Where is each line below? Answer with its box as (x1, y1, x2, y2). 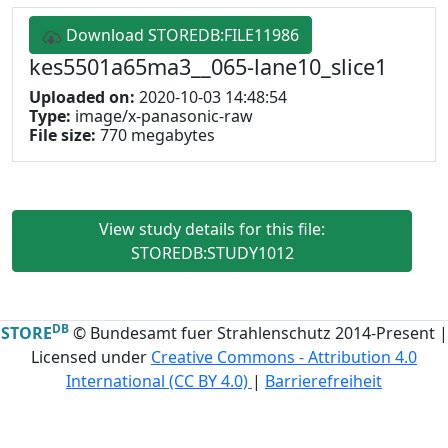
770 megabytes (100, 124, 215, 146)
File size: (29, 124, 100, 146)
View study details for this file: (99, 218, 325, 240)
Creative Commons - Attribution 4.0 (151, 346, 417, 368)
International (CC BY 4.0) (66, 370, 252, 392)
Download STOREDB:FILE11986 (62, 24, 299, 46)
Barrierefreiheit (265, 370, 382, 392)
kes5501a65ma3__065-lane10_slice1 (29, 52, 387, 81)
